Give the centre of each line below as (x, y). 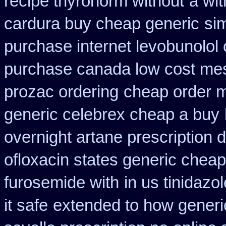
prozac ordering (61, 92)
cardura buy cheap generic (102, 24)
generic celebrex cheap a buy (112, 115)
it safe (26, 205)
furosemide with (62, 183)
